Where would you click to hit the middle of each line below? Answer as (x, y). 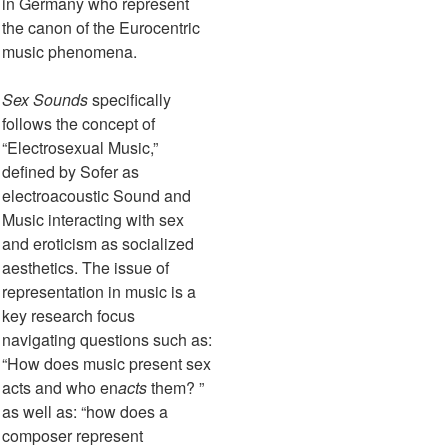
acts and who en (60, 388)
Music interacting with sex (93, 220)
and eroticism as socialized (98, 244)
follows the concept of (80, 124)
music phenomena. (71, 52)
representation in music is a (99, 292)
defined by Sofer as (70, 172)
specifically (129, 100)
